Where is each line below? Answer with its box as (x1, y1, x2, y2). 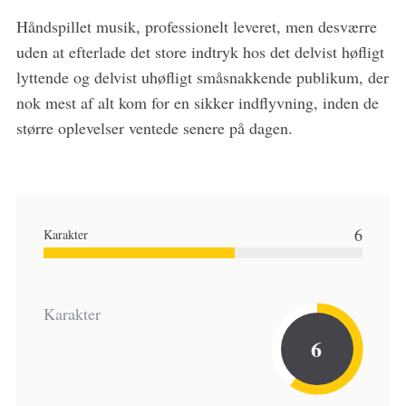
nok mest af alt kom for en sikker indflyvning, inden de (15, 92, 379, 114)
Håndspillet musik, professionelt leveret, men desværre (15, 15, 377, 38)
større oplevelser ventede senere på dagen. (15, 117, 293, 140)
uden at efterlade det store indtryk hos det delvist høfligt (15, 41, 384, 63)
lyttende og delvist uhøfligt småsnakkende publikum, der (15, 66, 389, 89)
